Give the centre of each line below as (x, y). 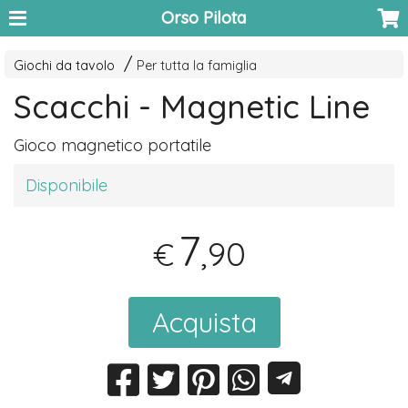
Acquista (204, 323)
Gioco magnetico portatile (113, 146)
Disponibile (67, 186)
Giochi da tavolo (65, 66)
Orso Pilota (204, 18)
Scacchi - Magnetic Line (192, 107)
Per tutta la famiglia (197, 66)
